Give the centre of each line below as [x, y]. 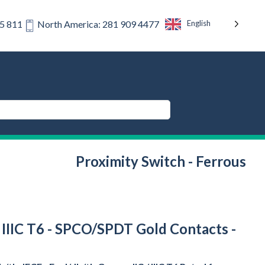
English [199, 23]
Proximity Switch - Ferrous [161, 161]
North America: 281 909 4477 [98, 24]
